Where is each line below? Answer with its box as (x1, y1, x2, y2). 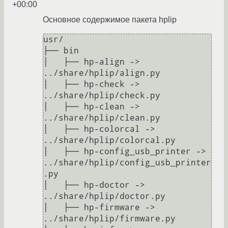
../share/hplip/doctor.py (43, 191, 165, 201)
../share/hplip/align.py (43, 68, 160, 78)
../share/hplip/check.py (43, 91, 160, 100)
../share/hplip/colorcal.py (43, 135, 176, 145)
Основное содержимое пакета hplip (43, 15, 177, 24)
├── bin (43, 46, 79, 55)
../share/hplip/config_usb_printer (43, 158, 211, 167)
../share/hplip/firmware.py (43, 214, 176, 223)
